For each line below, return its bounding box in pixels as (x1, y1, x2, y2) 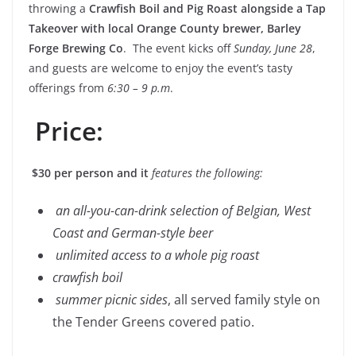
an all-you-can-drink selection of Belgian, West (52, 201, 311, 219)
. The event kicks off (123, 40, 234, 56)
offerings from (29, 79, 107, 95)
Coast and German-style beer (52, 223, 213, 242)
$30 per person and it (29, 164, 152, 180)
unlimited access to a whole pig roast (52, 246, 259, 264)
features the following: (152, 164, 263, 180)
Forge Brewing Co (29, 40, 123, 56)
